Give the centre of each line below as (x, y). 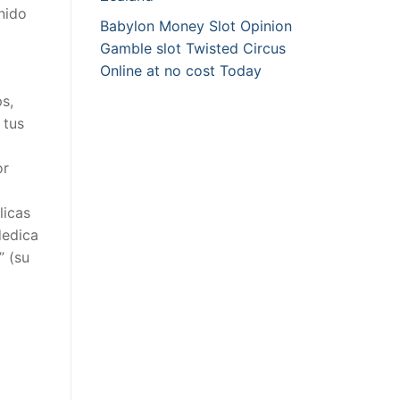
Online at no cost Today (181, 71)
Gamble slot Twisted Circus (193, 49)
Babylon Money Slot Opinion (196, 26)
